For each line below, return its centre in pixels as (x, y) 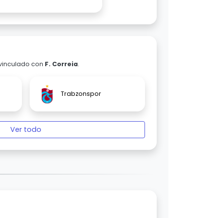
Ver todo (26, 130)
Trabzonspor (81, 94)
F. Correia (61, 64)
